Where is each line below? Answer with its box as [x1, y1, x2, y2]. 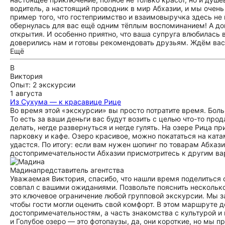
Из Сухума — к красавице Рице [10, 97, 121, 106]
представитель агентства [37, 166, 124, 174]
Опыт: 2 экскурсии [10, 80, 75, 89]
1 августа [10, 89, 42, 97]
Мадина [10, 166, 37, 174]
